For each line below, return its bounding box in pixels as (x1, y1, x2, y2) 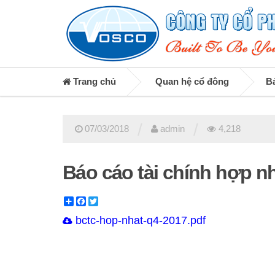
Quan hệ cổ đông (155, 77, 229, 87)
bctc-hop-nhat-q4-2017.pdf (72, 214, 206, 227)
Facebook (86, 196, 126, 206)
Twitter (98, 196, 125, 206)
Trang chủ (71, 77, 116, 87)
